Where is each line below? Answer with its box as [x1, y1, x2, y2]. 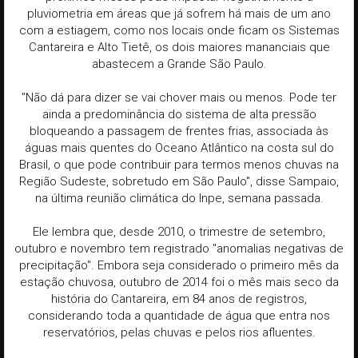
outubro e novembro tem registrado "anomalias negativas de [14, 241, 344, 257]
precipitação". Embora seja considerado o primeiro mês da [19, 258, 339, 273]
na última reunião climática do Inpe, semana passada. [34, 191, 324, 206]
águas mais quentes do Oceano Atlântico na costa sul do [24, 141, 334, 156]
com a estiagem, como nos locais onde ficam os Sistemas [18, 23, 340, 38]
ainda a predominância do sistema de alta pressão [42, 107, 316, 122]
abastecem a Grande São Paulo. [91, 57, 267, 72]
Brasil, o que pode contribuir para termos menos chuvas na [19, 157, 339, 173]
